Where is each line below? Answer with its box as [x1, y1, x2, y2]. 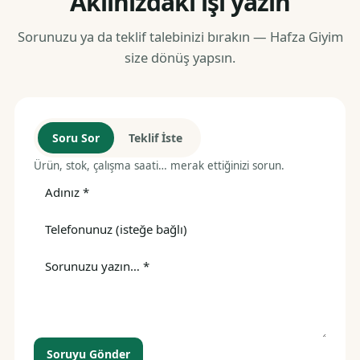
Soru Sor [52, 130, 100, 145]
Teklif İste [129, 130, 182, 145]
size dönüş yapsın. [125, 48, 235, 67]
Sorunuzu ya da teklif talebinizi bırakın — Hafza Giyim [17, 27, 343, 46]
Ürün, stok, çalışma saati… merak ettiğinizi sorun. [34, 158, 284, 173]
